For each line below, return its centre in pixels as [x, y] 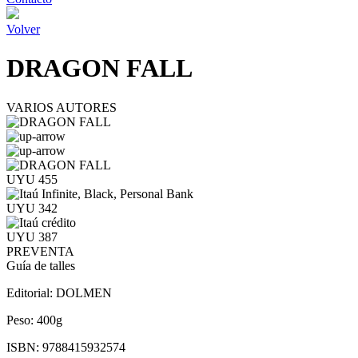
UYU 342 [32, 208]
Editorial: [31, 292]
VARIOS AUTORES [62, 107]
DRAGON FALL [99, 68]
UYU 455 [32, 179]
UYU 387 [32, 237]
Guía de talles [41, 265]
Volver [23, 29]
